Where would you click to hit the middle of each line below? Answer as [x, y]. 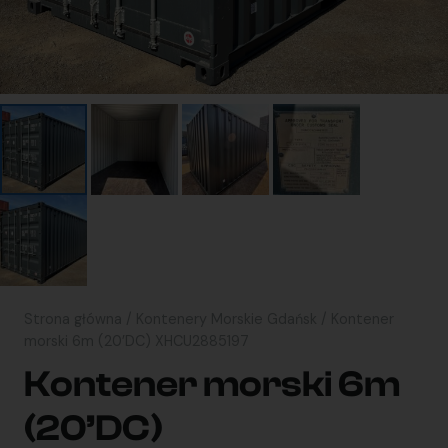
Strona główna [73, 319]
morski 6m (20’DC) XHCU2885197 [136, 341]
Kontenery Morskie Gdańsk [226, 319]
